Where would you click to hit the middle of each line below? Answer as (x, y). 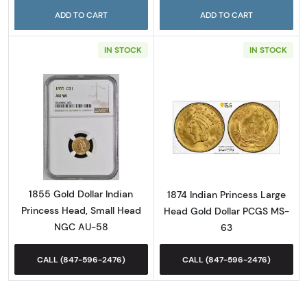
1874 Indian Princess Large (226, 194)
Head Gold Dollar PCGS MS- (226, 211)
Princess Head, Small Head (81, 211)
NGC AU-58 (81, 227)
